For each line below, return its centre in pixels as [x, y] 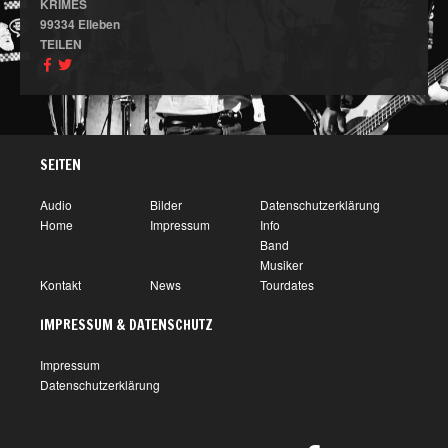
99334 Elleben [80, 23]
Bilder [166, 204]
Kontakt [60, 284]
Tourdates [287, 284]
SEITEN [60, 165]
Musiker [281, 264]
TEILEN [61, 43]
